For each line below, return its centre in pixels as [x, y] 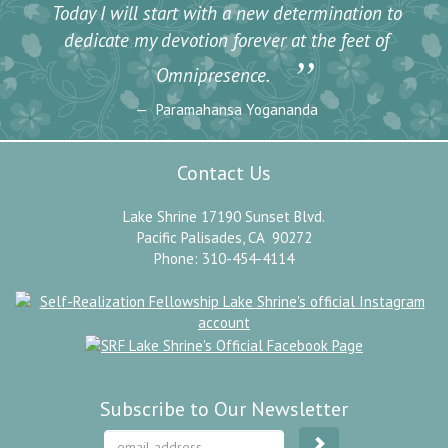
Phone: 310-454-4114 [224, 258]
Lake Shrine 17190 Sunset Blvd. [224, 216]
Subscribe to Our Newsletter [224, 409]
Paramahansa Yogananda [234, 109]
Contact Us [224, 172]
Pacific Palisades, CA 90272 [224, 237]
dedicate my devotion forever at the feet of [226, 39]
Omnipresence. [213, 74]
